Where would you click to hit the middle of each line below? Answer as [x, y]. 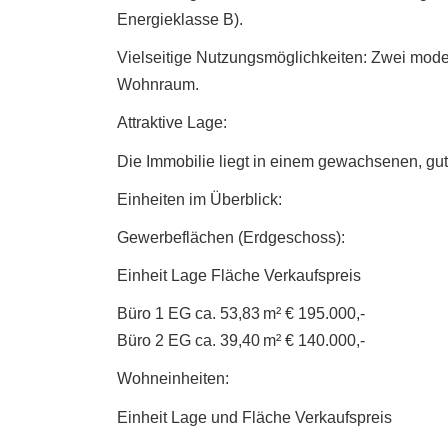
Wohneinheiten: [173, 379]
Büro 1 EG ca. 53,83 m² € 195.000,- [241, 314]
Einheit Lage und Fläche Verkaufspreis [254, 417]
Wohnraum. [158, 85]
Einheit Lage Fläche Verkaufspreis [239, 276]
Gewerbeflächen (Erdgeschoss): [231, 237]
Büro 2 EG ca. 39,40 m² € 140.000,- [241, 341]
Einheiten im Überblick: [199, 199]
